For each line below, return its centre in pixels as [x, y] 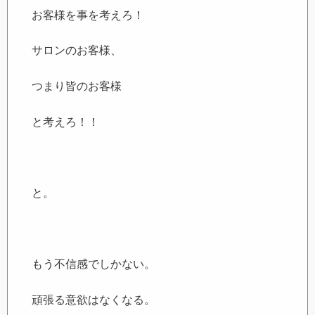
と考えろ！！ [66, 122]
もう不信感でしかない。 [94, 264]
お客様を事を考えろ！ [88, 15]
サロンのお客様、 [77, 51]
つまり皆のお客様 [77, 86]
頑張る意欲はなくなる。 [94, 300]
